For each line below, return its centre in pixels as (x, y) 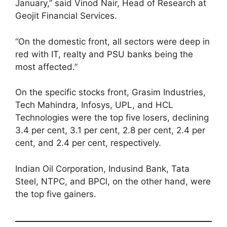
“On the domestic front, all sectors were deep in (112, 41)
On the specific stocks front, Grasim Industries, (110, 92)
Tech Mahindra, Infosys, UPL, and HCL (94, 105)
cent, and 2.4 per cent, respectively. (88, 143)
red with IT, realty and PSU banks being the (104, 54)
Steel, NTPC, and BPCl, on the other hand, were (113, 181)
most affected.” (46, 67)
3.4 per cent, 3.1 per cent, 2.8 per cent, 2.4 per (110, 130)
